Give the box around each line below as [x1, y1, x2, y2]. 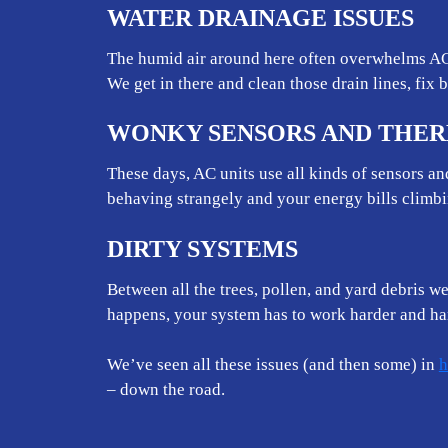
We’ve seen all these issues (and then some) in [106, 355, 439, 375]
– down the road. [106, 380, 225, 400]
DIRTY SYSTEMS [106, 235, 298, 262]
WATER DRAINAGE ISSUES [106, 4, 414, 31]
